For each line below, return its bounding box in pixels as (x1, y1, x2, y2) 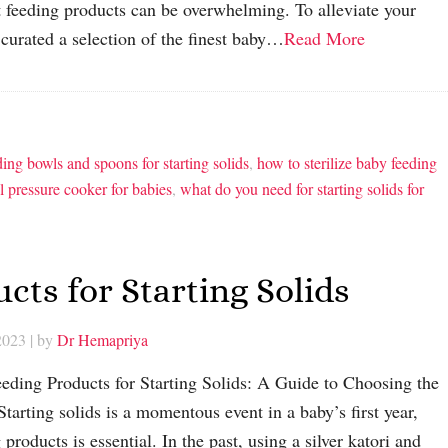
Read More (284, 26, 365, 51)
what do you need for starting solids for (180, 178, 424, 200)
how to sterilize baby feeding (257, 152, 437, 174)
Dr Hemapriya (57, 328, 148, 350)
